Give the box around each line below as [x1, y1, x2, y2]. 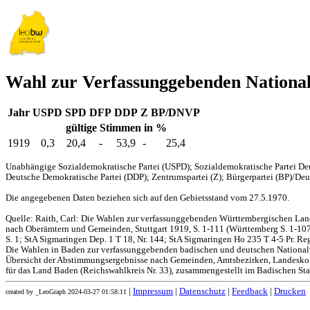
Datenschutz [179, 286, 226, 297]
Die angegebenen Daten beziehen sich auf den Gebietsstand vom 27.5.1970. [6, 193, 289, 203]
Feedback [232, 286, 268, 297]
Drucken [274, 286, 306, 297]
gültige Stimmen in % [66, 122, 167, 134]
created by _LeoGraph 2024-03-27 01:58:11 [6, 288, 127, 296]
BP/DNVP [151, 107, 200, 119]
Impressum [133, 286, 173, 297]
